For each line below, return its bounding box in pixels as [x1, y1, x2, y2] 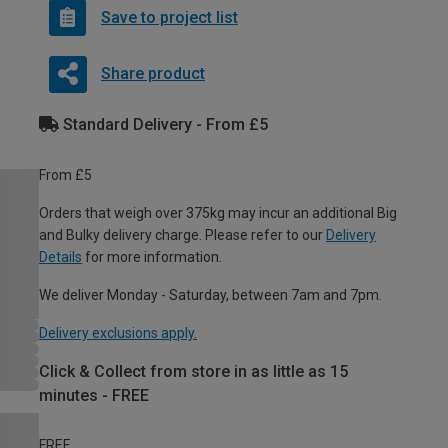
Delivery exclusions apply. [39, 324, 197, 341]
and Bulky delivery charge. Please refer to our [39, 226, 326, 243]
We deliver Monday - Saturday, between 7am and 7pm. [39, 286, 382, 303]
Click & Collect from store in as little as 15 [39, 361, 348, 381]
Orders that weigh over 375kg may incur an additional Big [39, 204, 397, 221]
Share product [100, 63, 205, 83]
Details [39, 248, 82, 265]
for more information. [82, 248, 222, 265]
